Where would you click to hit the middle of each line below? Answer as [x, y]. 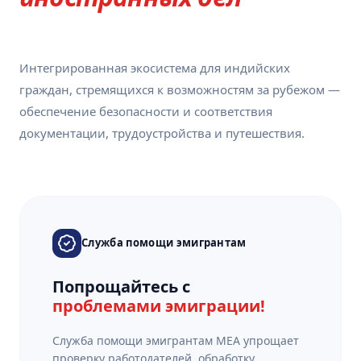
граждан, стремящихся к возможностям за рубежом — [180, 89]
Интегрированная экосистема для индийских [155, 67]
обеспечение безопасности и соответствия [146, 111]
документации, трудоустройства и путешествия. [162, 133]
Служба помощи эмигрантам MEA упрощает [176, 340]
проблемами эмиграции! [159, 305]
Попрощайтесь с [121, 286]
